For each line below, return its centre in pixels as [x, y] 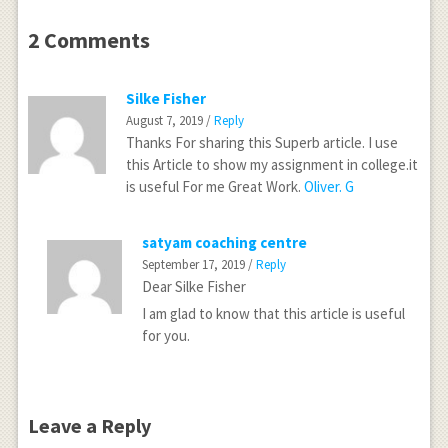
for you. [165, 335]
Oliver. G [329, 186]
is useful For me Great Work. [215, 186]
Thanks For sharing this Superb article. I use [262, 142]
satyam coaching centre [224, 242]
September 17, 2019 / [198, 264]
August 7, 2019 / [170, 120]
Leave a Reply [89, 425]
